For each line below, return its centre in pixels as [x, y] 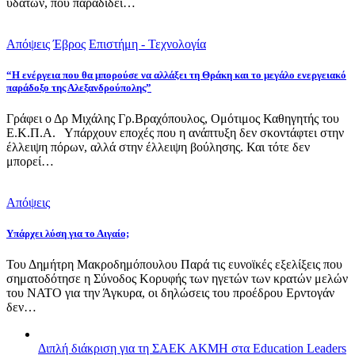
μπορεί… [30, 162]
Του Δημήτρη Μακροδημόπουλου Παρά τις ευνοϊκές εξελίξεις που [174, 265]
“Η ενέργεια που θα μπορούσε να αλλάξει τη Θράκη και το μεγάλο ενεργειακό [176, 74]
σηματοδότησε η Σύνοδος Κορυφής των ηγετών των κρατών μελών [177, 279]
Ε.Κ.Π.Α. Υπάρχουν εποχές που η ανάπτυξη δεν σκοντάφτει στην [175, 133]
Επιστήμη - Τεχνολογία [147, 44]
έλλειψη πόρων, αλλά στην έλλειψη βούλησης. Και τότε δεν [158, 147]
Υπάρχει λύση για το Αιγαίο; [68, 234]
